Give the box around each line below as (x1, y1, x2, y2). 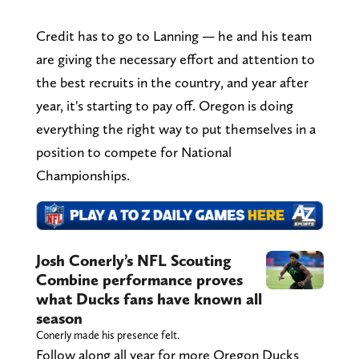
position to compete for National (35, 143, 232, 160)
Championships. (35, 166, 133, 184)
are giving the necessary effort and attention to (35, 50, 315, 67)
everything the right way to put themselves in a (35, 119, 316, 137)
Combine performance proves (35, 269, 243, 289)
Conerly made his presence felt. (35, 328, 179, 341)
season (35, 308, 83, 328)
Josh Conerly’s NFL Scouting (35, 250, 231, 270)
